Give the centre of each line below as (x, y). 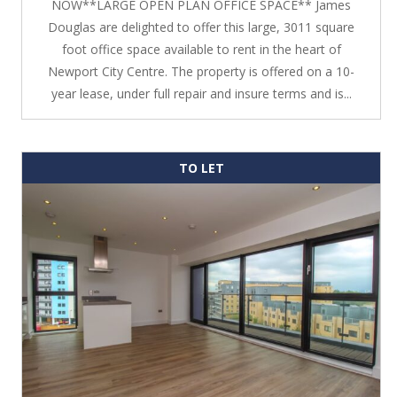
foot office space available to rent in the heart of (201, 49)
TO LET (201, 167)
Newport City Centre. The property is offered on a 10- (201, 71)
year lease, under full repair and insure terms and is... (201, 93)
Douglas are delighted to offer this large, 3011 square (201, 27)
